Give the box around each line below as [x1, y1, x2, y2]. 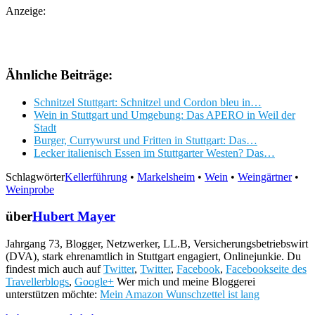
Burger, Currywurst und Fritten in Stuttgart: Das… [34, 134, 257, 146]
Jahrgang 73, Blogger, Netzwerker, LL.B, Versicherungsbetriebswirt [6, 237, 308, 250]
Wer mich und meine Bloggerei [114, 275, 255, 288]
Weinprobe [6, 183, 54, 195]
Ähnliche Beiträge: [6, 67, 112, 82]
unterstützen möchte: [6, 288, 100, 300]
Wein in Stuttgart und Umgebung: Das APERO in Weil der [34, 108, 295, 121]
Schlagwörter [6, 170, 65, 183]
